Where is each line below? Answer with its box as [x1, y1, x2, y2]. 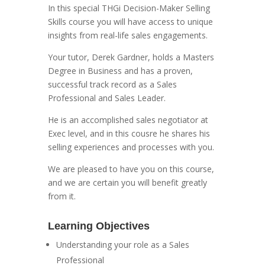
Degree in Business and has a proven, [47, 64, 193, 76]
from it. [47, 190, 76, 202]
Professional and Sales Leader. [47, 92, 166, 104]
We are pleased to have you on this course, [47, 163, 214, 174]
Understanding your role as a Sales [56, 238, 189, 250]
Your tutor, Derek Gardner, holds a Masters [47, 51, 214, 63]
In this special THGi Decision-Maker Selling [47, 2, 210, 14]
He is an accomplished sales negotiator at [47, 114, 208, 125]
